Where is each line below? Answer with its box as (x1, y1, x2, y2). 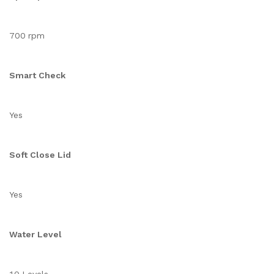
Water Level (9, 229, 62, 239)
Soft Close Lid (9, 150, 71, 160)
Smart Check (9, 70, 65, 80)
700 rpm (9, 31, 45, 40)
